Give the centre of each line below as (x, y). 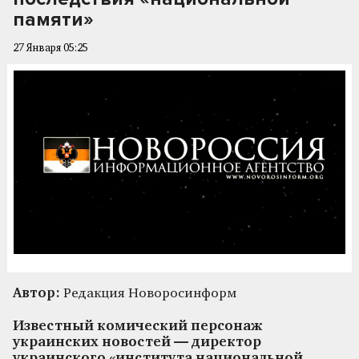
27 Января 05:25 (50, 48)
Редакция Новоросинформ (148, 293)
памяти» (53, 20)
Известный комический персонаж (138, 326)
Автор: (36, 293)
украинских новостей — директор (137, 342)
